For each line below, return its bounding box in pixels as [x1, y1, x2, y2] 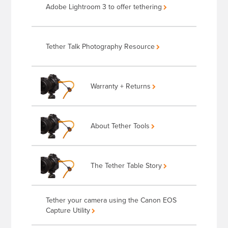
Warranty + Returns [91, 81, 151, 92]
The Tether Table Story [91, 160, 162, 171]
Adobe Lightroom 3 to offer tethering [46, 2, 162, 12]
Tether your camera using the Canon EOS [46, 195, 177, 206]
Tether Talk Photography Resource [46, 41, 155, 52]
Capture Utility [46, 205, 91, 216]
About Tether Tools [91, 121, 150, 131]
